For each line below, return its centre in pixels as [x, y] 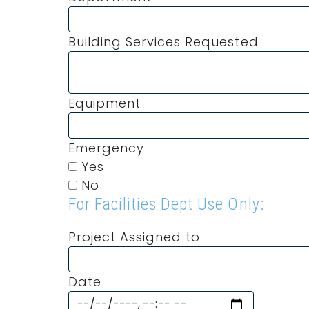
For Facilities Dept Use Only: [166, 204]
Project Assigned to [134, 237]
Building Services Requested [163, 42]
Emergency [107, 148]
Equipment [105, 103]
